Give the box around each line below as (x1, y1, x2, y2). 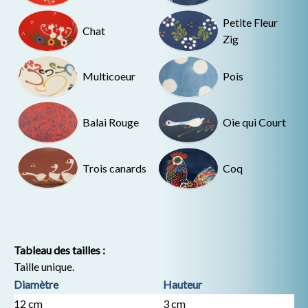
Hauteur (163, 277, 202, 291)
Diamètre (14, 277, 58, 291)
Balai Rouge (82, 115, 139, 129)
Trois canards (82, 161, 146, 175)
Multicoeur (82, 69, 135, 83)
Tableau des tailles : (14, 243, 105, 256)
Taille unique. (14, 259, 74, 273)
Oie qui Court (223, 115, 286, 129)
